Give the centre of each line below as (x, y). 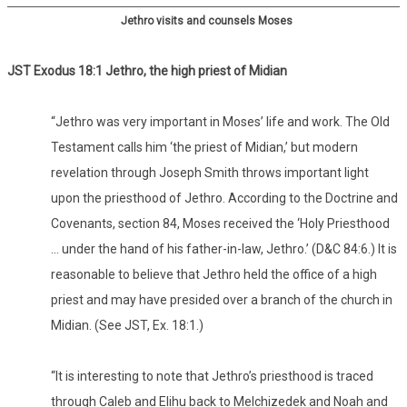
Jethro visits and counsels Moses (206, 21)
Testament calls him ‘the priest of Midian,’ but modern (204, 148)
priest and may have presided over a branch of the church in (222, 300)
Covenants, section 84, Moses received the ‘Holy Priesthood (220, 224)
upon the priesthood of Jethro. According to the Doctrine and (224, 199)
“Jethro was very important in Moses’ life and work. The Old (220, 122)
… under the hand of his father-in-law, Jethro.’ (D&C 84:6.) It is (224, 249)
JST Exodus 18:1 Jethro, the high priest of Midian (147, 71)
